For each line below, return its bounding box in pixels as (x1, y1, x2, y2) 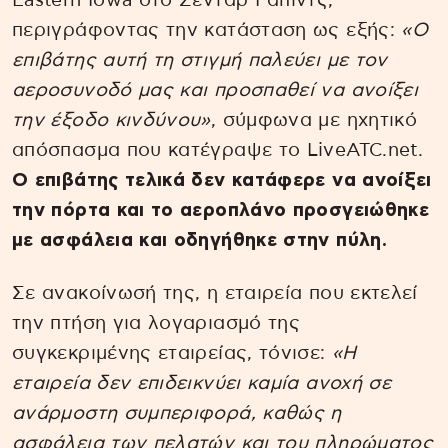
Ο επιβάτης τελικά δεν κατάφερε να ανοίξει (12, 171, 432, 191)
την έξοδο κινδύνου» (12, 111, 211, 131)
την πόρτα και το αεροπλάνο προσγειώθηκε (12, 201, 430, 221)
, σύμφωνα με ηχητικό (210, 111, 418, 131)
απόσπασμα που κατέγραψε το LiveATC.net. (12, 141, 424, 161)
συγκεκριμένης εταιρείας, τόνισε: (12, 344, 332, 364)
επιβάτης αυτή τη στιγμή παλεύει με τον (12, 51, 388, 71)
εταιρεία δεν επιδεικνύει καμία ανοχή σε (12, 374, 392, 394)
